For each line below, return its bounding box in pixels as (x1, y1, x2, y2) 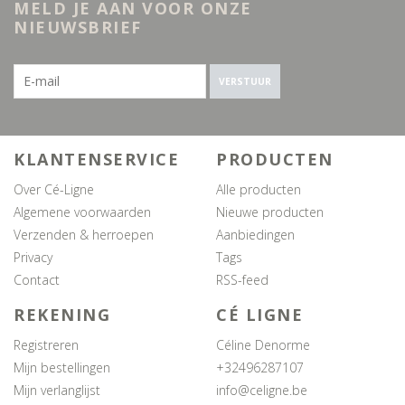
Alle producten (216, 180, 301, 198)
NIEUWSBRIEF (14, 15, 142, 38)
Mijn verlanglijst (14, 381, 100, 400)
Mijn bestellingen (14, 359, 110, 377)
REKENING (14, 304, 110, 326)
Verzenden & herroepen (14, 225, 154, 243)
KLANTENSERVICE (14, 147, 179, 170)
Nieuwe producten (216, 202, 324, 221)
